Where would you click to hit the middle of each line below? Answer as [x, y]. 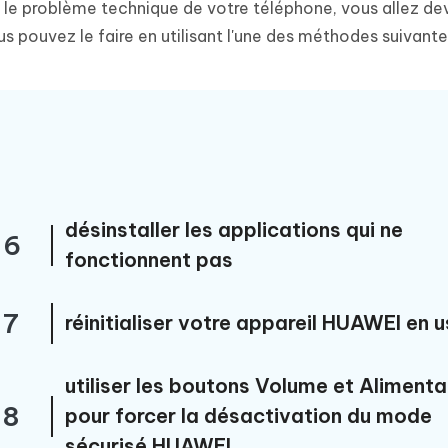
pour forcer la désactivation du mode [248, 415]
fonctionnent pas [148, 259]
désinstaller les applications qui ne [233, 229]
